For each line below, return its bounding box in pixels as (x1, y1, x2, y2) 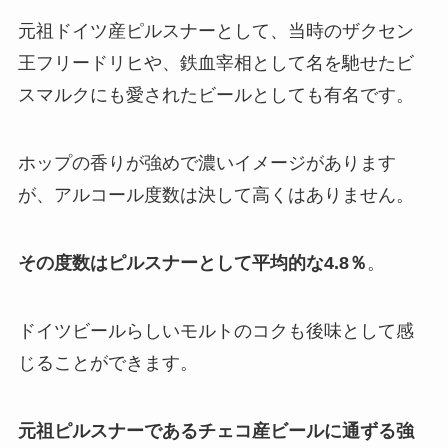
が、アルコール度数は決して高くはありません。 (17, 185, 414, 206)
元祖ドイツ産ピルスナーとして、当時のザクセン (17, 21, 414, 42)
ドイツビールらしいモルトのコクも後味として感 (17, 320, 414, 341)
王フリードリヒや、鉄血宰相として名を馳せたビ (17, 53, 414, 74)
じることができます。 (17, 352, 198, 373)
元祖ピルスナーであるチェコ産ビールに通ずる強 (17, 420, 414, 441)
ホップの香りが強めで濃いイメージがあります (17, 153, 396, 174)
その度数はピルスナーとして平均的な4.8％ (17, 252, 367, 273)
